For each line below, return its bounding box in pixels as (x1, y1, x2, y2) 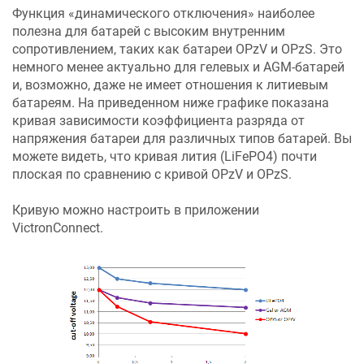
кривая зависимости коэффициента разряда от (12, 113, 305, 128)
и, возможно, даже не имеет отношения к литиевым (12, 77, 328, 93)
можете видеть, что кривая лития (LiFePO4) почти (12, 149, 317, 164)
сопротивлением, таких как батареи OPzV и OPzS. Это (12, 41, 342, 57)
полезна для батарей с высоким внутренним (12, 24, 285, 39)
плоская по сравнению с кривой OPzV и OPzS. (12, 167, 292, 182)
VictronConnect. (12, 220, 103, 236)
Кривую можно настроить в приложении (12, 202, 259, 219)
